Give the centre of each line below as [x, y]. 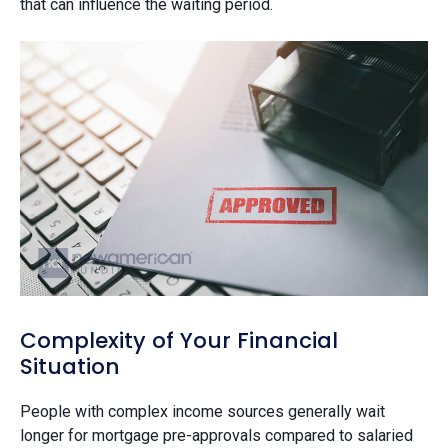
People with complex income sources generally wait [202, 411]
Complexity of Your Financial [179, 340]
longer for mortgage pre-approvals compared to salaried [216, 435]
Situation [70, 366]
